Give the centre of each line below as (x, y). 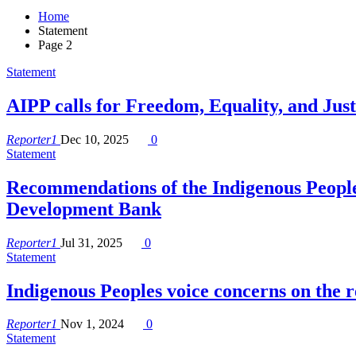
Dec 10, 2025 (95, 139)
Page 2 (55, 45)
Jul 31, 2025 (91, 242)
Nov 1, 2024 (92, 324)
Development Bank (84, 209)
